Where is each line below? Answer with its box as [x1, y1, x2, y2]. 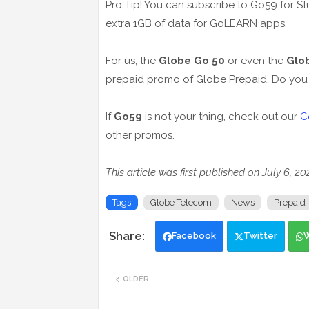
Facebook [172, 230, 216, 241]
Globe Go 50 [159, 54, 228, 68]
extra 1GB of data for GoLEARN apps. [106, 17, 287, 30]
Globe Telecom [150, 197, 212, 208]
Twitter [243, 230, 277, 241]
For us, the [106, 54, 159, 68]
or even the [228, 54, 286, 68]
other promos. [106, 129, 175, 142]
